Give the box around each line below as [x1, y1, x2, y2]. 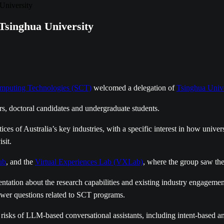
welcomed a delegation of [91, 83, 176, 92]
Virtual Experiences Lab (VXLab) [35, 157, 143, 166]
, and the [6, 157, 35, 166]
